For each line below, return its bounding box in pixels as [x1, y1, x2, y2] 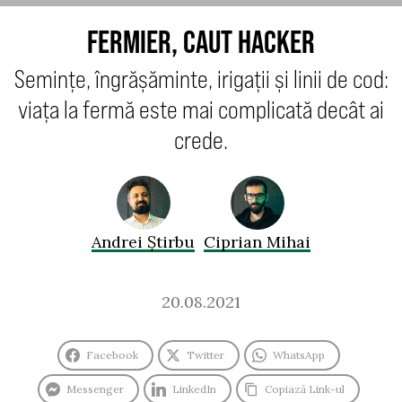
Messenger [66, 382, 124, 397]
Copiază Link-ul [265, 382, 345, 397]
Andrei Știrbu [92, 232, 195, 253]
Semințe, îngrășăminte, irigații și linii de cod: [13, 65, 389, 93]
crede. [174, 126, 228, 154]
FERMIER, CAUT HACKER [87, 23, 315, 59]
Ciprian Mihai [204, 232, 310, 253]
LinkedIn [172, 382, 216, 397]
